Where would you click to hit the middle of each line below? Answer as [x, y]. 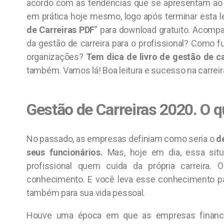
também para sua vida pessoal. [86, 193]
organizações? [55, 57]
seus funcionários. [65, 152]
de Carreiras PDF [61, 30]
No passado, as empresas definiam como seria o [121, 139]
